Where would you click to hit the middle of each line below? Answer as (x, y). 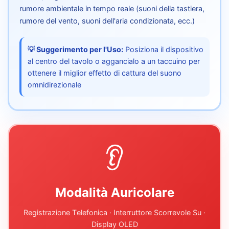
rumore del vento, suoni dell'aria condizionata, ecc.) (107, 20)
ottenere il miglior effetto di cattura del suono (105, 73)
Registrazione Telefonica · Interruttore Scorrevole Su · (114, 212)
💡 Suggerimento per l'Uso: (75, 49)
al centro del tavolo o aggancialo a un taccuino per (114, 61)
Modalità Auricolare (114, 192)
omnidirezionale (54, 84)
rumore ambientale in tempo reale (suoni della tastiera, (112, 8)
